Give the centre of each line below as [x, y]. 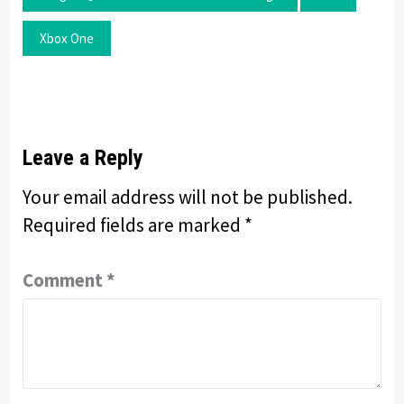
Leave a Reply [83, 157]
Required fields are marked [133, 225]
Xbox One [67, 38]
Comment [64, 280]
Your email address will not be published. [188, 197]
